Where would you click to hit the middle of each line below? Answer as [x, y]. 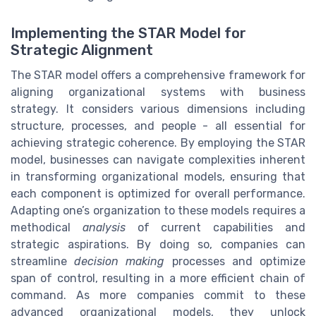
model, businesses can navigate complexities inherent [158, 160]
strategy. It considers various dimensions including [158, 109]
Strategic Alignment [82, 50]
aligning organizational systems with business [158, 92]
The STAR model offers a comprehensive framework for [158, 75]
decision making [120, 262]
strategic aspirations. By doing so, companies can [158, 245]
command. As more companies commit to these [158, 296]
